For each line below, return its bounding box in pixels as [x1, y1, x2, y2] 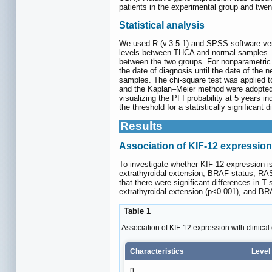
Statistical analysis [119, 19, 205, 30]
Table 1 [121, 206, 151, 216]
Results [120, 119, 163, 132]
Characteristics [130, 246, 184, 256]
